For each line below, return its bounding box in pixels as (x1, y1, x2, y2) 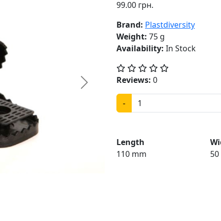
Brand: (116, 19, 143, 30)
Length (116, 137, 145, 147)
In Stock (164, 43, 196, 54)
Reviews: (116, 74, 151, 85)
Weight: (116, 31, 147, 42)
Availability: (116, 43, 164, 54)
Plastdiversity (145, 19, 195, 30)
